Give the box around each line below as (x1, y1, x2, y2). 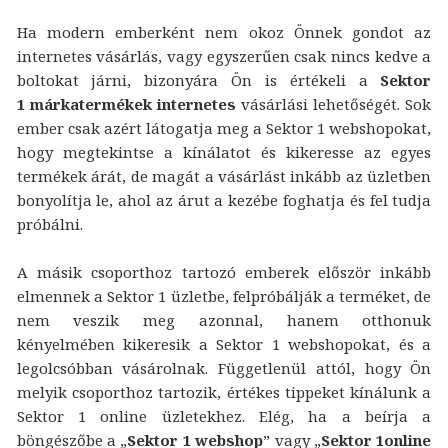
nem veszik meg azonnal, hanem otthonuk (16, 310, 432, 331)
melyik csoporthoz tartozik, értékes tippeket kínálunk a (16, 382, 432, 403)
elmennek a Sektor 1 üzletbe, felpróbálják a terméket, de (16, 286, 432, 307)
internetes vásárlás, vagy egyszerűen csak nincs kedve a (16, 46, 432, 67)
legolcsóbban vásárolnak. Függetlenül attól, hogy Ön (16, 358, 432, 379)
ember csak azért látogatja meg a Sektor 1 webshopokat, (16, 118, 432, 139)
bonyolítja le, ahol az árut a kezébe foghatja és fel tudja (16, 190, 432, 211)
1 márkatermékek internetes (16, 94, 236, 115)
